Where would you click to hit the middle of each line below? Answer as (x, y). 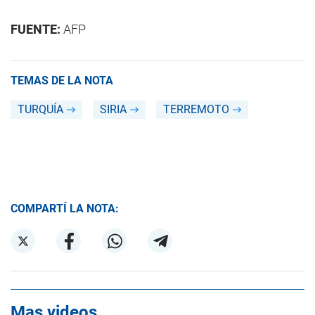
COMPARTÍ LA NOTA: (65, 208)
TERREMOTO (196, 109)
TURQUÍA (40, 109)
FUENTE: (36, 29)
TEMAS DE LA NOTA (62, 81)
